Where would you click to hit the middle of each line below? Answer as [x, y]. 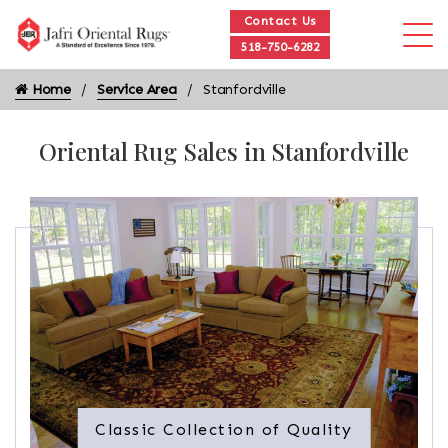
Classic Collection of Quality [224, 429]
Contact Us [280, 21]
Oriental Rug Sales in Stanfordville [224, 151]
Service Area [136, 89]
